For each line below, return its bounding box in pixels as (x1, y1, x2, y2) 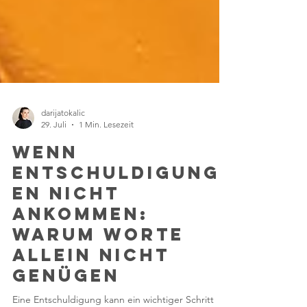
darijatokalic (41, 151, 85, 162)
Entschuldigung (12, 206, 220, 228)
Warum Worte (12, 267, 184, 289)
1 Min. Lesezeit (79, 163, 134, 173)
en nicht (12, 226, 120, 248)
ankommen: (12, 247, 149, 269)
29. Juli (41, 163, 66, 173)
